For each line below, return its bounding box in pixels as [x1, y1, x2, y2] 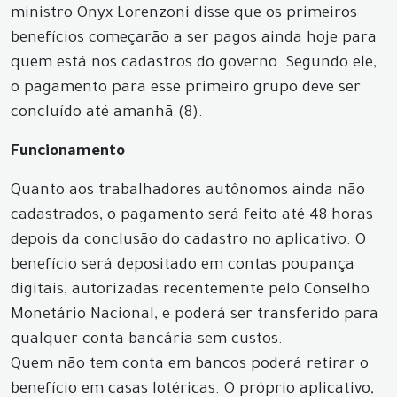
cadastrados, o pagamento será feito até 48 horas [11, 208, 373, 225]
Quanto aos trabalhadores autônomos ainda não [11, 183, 365, 200]
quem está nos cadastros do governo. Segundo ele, [11, 56, 377, 73]
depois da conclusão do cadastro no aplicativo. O [11, 233, 366, 250]
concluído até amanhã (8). [11, 105, 203, 122]
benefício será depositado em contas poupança [11, 258, 354, 275]
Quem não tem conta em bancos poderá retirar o [11, 357, 369, 374]
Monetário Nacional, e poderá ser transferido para [11, 307, 378, 324]
